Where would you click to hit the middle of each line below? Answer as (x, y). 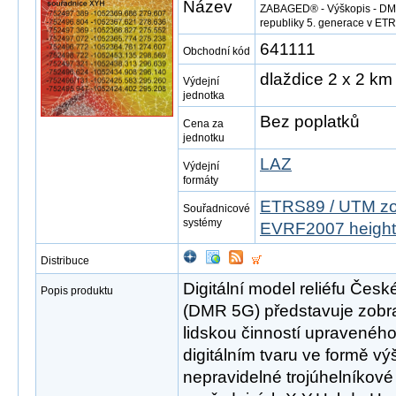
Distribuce (65, 261)
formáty (201, 180)
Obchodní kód (217, 51)
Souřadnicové (217, 209)
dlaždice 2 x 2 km (326, 79)
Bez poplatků (310, 122)
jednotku (204, 138)
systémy (202, 223)
